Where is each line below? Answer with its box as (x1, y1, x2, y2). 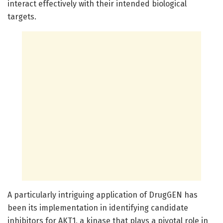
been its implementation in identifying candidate (7, 203, 188, 213)
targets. (7, 11, 36, 21)
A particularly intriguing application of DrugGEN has (7, 190, 198, 200)
